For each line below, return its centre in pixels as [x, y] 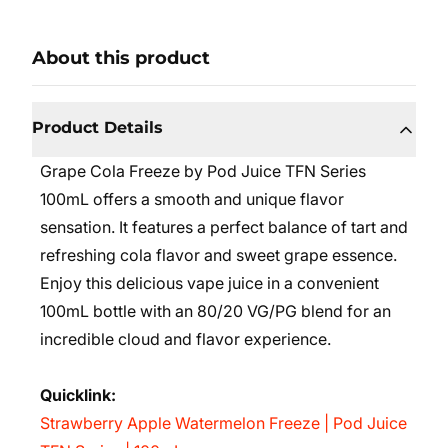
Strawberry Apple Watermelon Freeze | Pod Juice [223, 423]
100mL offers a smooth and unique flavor [192, 199]
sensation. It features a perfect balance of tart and [224, 227]
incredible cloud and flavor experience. [185, 339]
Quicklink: [78, 395]
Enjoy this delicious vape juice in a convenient [209, 283]
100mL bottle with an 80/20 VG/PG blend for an [215, 311]
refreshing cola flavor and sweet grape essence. [218, 255]
